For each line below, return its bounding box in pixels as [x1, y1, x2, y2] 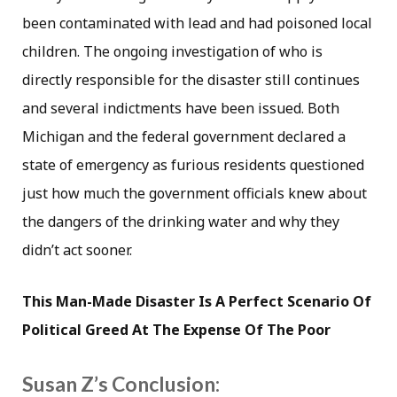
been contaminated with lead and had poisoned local [22, 13, 372, 34]
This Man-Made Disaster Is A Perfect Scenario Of [22, 292, 371, 312]
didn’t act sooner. [22, 240, 132, 261]
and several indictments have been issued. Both [22, 98, 339, 119]
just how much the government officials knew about [22, 183, 367, 204]
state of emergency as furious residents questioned [22, 155, 364, 175]
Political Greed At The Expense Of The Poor [22, 320, 331, 340]
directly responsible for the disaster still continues [22, 70, 360, 90]
